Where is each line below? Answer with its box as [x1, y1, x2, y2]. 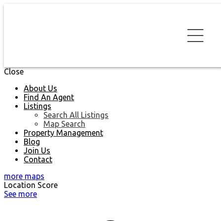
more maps [4, 172, 44, 181]
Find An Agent [24, 93, 74, 102]
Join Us [24, 146, 50, 155]
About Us [24, 84, 57, 93]
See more [4, 189, 37, 198]
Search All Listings [43, 110, 109, 119]
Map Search [43, 119, 85, 128]
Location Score [4, 181, 58, 189]
